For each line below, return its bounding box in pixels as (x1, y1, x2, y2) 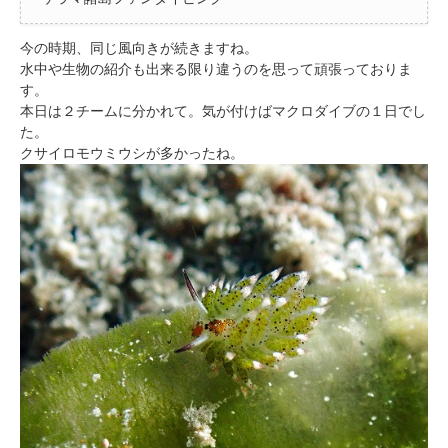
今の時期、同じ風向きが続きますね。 (20, 40, 258, 56)
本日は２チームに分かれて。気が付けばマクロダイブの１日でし (20, 103, 426, 119)
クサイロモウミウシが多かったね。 (20, 145, 244, 161)
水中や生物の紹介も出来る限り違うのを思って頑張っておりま (20, 61, 412, 77)
